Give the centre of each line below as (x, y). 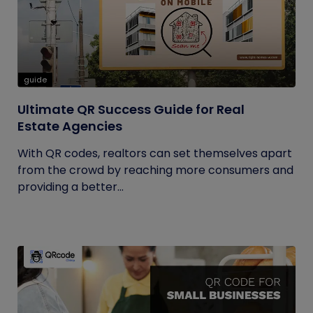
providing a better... (71, 187)
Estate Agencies (70, 126)
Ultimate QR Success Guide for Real (131, 109)
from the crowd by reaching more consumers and (155, 170)
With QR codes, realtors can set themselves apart (155, 153)
